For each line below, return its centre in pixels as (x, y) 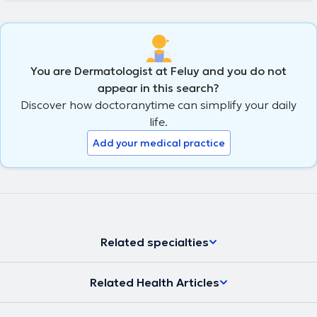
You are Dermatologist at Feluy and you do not (158, 70)
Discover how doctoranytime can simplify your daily (158, 104)
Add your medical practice (158, 143)
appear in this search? (158, 87)
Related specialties (154, 242)
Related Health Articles (154, 282)
